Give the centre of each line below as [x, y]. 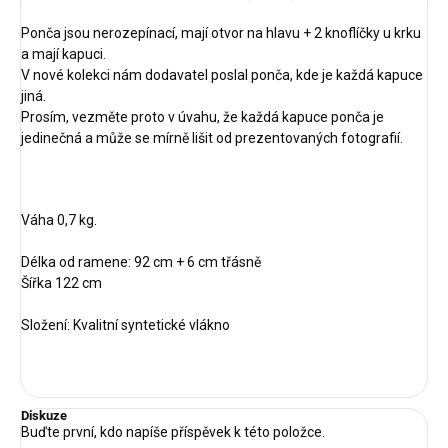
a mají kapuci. [63, 54]
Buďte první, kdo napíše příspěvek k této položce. [173, 432]
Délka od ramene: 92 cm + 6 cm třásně [141, 262]
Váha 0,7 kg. [59, 220]
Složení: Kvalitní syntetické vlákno [125, 325]
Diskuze [44, 416]
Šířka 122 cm [61, 283]
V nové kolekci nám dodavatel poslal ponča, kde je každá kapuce [222, 75]
